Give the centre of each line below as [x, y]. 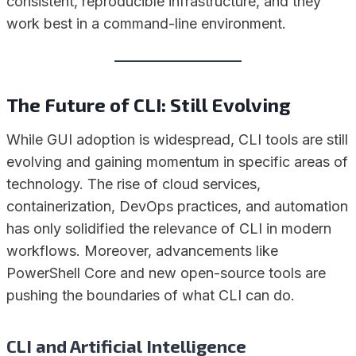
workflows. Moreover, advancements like [142, 251]
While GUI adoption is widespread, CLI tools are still [177, 140]
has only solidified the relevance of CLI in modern [169, 229]
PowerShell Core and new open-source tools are [166, 273]
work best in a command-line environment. [146, 24]
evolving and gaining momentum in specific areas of [177, 162]
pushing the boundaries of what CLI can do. [151, 296]
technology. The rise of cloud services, [133, 184]
